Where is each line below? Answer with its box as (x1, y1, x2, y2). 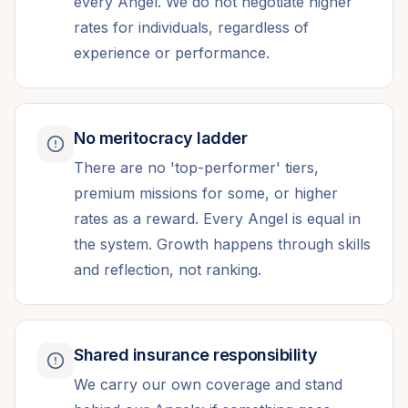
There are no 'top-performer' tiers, (74, 158, 319, 177)
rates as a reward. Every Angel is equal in (74, 209, 361, 228)
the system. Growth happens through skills (74, 235, 371, 253)
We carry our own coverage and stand (74, 375, 342, 393)
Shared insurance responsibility (74, 345, 318, 364)
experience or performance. (74, 44, 270, 62)
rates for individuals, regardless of (74, 18, 309, 36)
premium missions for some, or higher (74, 184, 338, 202)
